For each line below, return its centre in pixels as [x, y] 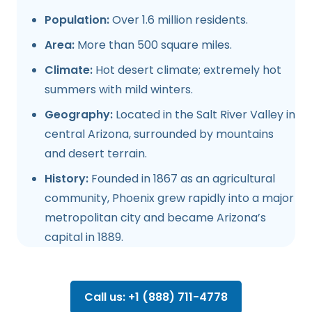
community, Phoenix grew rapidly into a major [169, 198]
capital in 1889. [84, 237]
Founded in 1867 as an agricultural [182, 179]
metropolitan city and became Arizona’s [155, 218]
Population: [77, 20]
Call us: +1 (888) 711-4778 [156, 297]
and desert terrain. [96, 154]
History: [67, 179]
